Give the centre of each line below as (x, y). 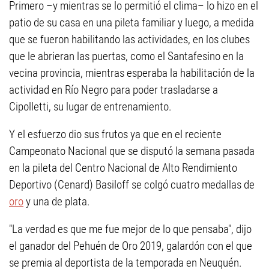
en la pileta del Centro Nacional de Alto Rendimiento (123, 168)
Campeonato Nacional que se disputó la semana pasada (132, 151)
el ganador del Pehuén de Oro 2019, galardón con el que (131, 246)
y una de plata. (57, 201)
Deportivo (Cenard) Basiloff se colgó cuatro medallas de (132, 185)
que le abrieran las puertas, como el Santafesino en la (126, 56)
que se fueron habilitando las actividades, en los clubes (129, 39)
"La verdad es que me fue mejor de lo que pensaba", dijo (130, 229)
